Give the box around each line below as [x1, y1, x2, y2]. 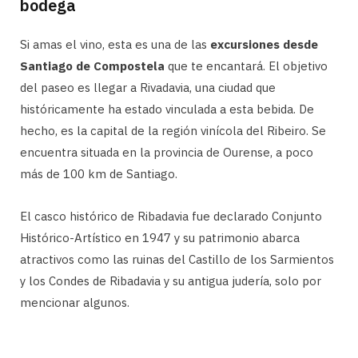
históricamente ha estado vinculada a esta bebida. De [20, 101, 314, 117]
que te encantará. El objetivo [165, 58, 328, 74]
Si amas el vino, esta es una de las [20, 36, 210, 52]
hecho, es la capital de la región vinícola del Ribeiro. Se [20, 122, 326, 138]
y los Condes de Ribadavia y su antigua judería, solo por [20, 272, 321, 288]
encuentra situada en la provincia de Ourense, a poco [20, 144, 313, 160]
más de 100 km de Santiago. [20, 165, 177, 181]
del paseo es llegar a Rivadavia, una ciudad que [20, 79, 276, 95]
